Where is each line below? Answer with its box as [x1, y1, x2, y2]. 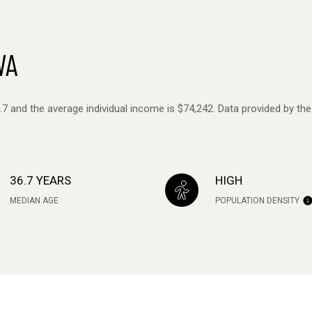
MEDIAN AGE [10, 195, 58, 205]
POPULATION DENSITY [215, 195, 299, 205]
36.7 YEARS [10, 173, 71, 187]
